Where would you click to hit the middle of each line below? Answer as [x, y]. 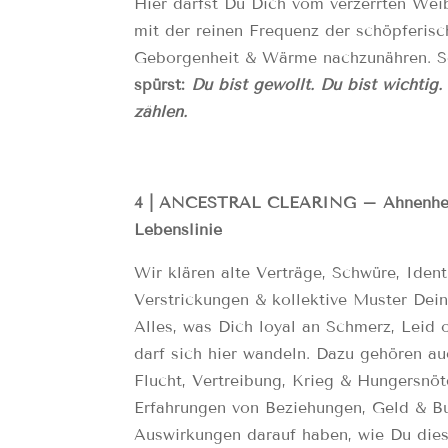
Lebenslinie [178, 229]
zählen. [161, 111]
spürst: [163, 84]
